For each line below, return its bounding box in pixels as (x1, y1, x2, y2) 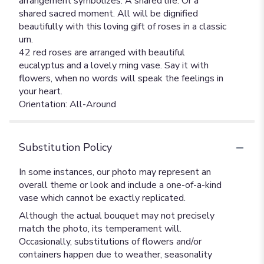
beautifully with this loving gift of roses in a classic (19, 20, 226, 33)
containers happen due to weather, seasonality (19, 248, 212, 261)
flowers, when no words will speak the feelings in (19, 72, 223, 85)
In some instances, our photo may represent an (19, 166, 211, 179)
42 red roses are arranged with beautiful (19, 46, 185, 59)
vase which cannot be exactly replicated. (19, 192, 186, 204)
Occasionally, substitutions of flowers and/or (19, 235, 202, 248)
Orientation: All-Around (19, 98, 116, 111)
